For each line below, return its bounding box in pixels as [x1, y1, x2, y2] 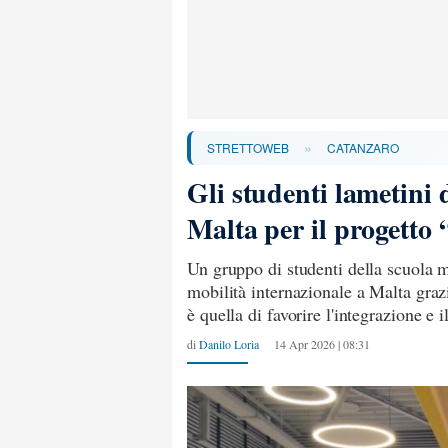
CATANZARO [327, 139, 399, 156]
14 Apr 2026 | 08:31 [274, 336, 370, 352]
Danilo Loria [199, 336, 259, 352]
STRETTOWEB [207, 139, 289, 156]
